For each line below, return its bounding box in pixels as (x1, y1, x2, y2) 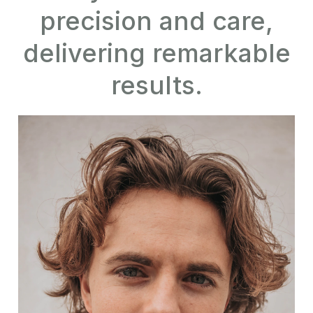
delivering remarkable (22, 38, 291, 69)
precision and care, (40, 6, 273, 37)
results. (110, 70, 203, 101)
